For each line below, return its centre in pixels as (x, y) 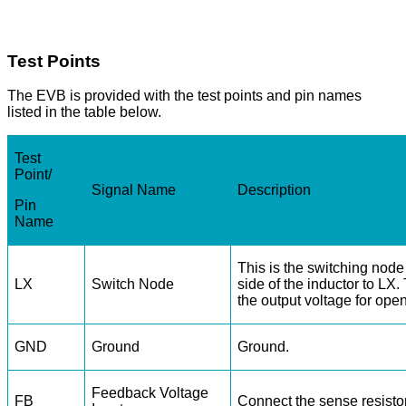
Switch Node (133, 285)
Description (275, 190)
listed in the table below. (84, 112)
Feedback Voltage (150, 393)
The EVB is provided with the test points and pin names (184, 96)
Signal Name (134, 190)
